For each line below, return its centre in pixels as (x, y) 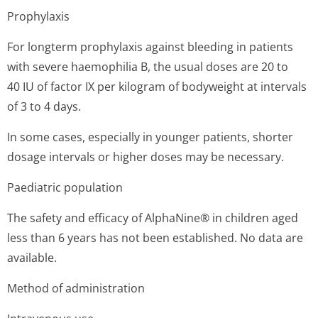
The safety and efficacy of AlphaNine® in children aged (153, 218)
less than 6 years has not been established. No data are (155, 238)
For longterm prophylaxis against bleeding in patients (150, 47)
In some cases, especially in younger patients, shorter (150, 137)
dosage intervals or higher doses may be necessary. (146, 157)
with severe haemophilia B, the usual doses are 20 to (148, 67)
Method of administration (76, 288)
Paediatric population (65, 187)
